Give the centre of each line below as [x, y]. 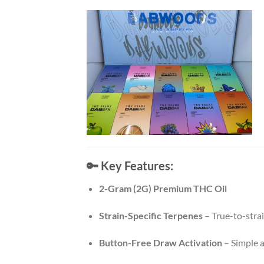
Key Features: [137, 166]
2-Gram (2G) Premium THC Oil [163, 189]
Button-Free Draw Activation [160, 242]
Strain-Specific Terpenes [151, 216]
